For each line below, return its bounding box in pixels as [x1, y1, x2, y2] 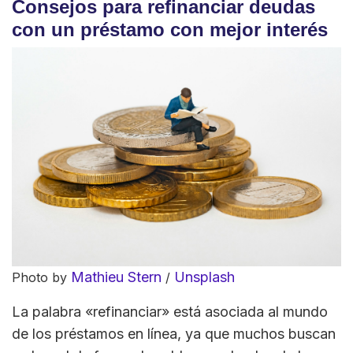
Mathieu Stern [71, 269, 162, 286]
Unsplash [174, 269, 235, 286]
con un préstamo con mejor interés [12, 18, 328, 40]
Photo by [12, 269, 71, 286]
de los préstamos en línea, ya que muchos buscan [12, 325, 336, 343]
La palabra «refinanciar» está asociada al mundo [12, 303, 328, 321]
